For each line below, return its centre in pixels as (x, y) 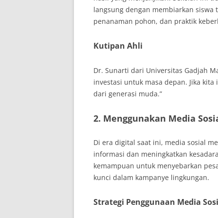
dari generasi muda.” (128, 94)
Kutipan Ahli (118, 46)
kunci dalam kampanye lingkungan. (151, 177)
